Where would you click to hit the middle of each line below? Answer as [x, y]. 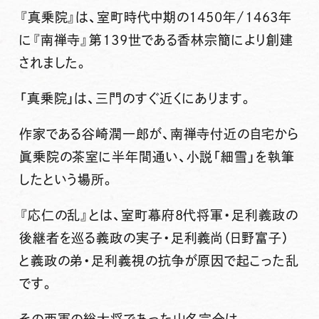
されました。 [54, 63]
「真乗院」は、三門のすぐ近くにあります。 [136, 99]
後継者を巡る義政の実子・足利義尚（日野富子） [154, 237]
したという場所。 [67, 180]
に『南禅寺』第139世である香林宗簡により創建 [156, 40]
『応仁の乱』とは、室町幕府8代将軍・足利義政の [158, 215]
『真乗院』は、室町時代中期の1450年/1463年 [156, 17]
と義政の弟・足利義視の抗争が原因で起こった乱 [159, 260]
